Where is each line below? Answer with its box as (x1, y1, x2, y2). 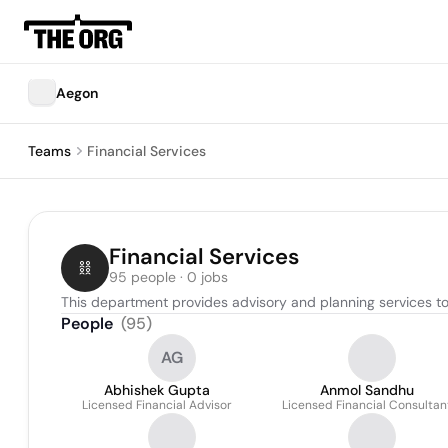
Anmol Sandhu (320, 381, 414, 399)
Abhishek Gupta (104, 381, 210, 399)
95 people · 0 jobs (109, 268, 228, 286)
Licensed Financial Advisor (82, 397, 232, 413)
